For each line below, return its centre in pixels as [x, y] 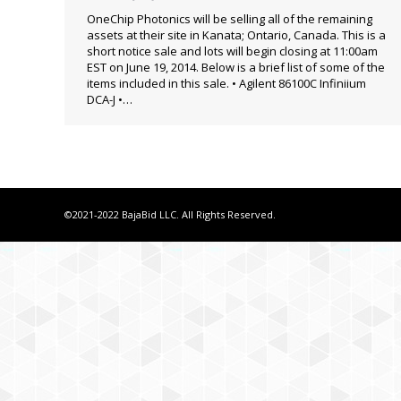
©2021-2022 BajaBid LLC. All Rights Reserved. [170, 214]
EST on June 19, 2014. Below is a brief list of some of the [236, 67]
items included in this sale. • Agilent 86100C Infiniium [226, 83]
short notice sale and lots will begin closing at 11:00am [232, 51]
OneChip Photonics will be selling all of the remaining [230, 19]
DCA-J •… [110, 99]
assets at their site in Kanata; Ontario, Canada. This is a [236, 35]
